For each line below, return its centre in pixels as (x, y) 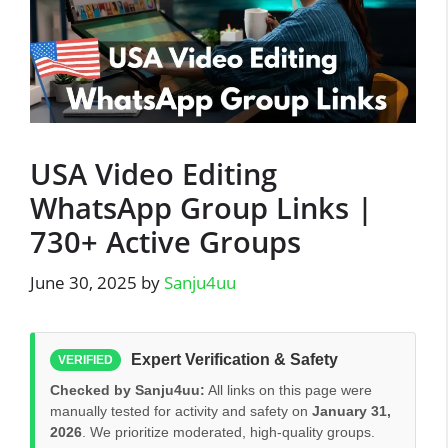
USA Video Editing (153, 174)
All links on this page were (288, 389)
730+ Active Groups (165, 242)
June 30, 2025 (83, 282)
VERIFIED (85, 359)
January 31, (351, 410)
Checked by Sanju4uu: (127, 389)
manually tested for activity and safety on (181, 410)
